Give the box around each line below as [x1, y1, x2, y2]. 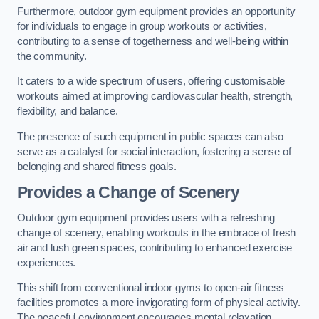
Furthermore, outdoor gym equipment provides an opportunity [17, 5, 296, 17]
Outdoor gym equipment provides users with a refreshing [17, 211, 276, 224]
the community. [17, 50, 90, 62]
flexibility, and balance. [17, 105, 121, 117]
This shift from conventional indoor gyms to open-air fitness [17, 282, 285, 294]
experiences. [17, 256, 76, 268]
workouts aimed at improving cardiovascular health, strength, [17, 90, 293, 103]
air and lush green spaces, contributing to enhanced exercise [17, 241, 293, 253]
